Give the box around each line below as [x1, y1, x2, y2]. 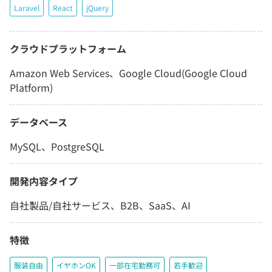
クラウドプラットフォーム [10, 41, 126, 56]
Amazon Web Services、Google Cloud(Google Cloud [10, 66, 247, 81]
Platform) [10, 80, 53, 95]
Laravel [14, 2, 39, 13]
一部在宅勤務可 [109, 260, 160, 271]
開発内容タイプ [10, 174, 78, 189]
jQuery [86, 2, 109, 13]
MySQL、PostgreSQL [10, 139, 104, 154]
